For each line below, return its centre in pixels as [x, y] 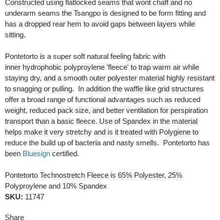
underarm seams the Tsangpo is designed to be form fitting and [105, 13]
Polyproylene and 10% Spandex [56, 186]
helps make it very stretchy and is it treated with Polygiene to [102, 132]
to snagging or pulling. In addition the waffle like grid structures [104, 88]
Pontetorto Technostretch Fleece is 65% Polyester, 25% [94, 175]
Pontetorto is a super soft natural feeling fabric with [85, 56]
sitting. [15, 34]
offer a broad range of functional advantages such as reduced [103, 99]
